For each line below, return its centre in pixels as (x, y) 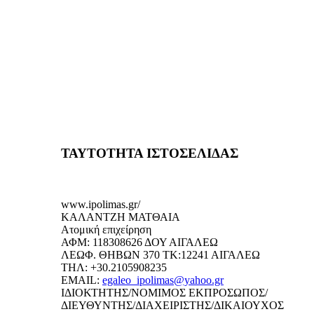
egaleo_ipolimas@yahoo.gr (163, 280)
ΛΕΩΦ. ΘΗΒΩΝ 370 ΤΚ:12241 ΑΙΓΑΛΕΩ (161, 254)
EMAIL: (82, 280)
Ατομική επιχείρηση (106, 229)
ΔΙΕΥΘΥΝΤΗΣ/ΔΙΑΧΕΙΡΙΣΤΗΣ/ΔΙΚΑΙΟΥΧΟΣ (172, 305)
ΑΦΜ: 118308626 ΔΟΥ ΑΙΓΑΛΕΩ (139, 242)
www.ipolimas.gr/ (101, 204)
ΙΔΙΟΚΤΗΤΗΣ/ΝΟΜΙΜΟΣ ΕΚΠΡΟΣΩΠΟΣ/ (164, 292)
